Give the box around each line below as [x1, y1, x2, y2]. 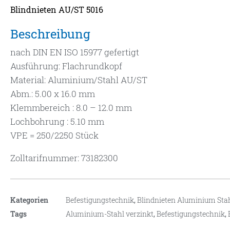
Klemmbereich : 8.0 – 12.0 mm [10, 102, 132, 114]
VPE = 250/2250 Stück [10, 129, 99, 142]
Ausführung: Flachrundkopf [10, 60, 122, 72]
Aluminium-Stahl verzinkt [66, 209, 154, 219]
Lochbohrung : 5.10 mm [10, 116, 104, 128]
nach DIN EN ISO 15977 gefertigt [10, 46, 139, 59]
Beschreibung [10, 26, 90, 43]
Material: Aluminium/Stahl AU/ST [10, 74, 147, 86]
